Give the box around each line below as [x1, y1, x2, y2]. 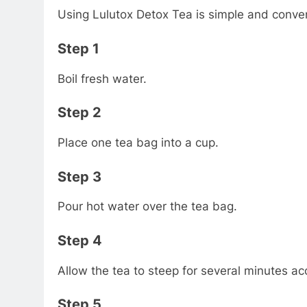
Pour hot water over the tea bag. [58, 199, 237, 214]
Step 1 [58, 40, 99, 57]
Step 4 [58, 232, 102, 249]
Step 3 [58, 168, 101, 185]
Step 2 [58, 104, 101, 121]
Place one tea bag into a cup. [58, 136, 219, 150]
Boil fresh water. [58, 71, 147, 86]
